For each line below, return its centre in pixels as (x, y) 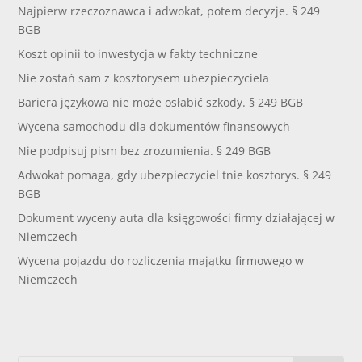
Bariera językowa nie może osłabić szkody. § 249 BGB (161, 103)
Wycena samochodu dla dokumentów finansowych (154, 127)
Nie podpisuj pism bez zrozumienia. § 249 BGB (145, 151)
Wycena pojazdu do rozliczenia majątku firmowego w (161, 261)
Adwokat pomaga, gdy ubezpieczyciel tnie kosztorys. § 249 (175, 175)
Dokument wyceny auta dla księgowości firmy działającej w (177, 218)
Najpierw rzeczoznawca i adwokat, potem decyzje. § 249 (169, 11)
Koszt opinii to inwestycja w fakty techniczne (138, 54)
